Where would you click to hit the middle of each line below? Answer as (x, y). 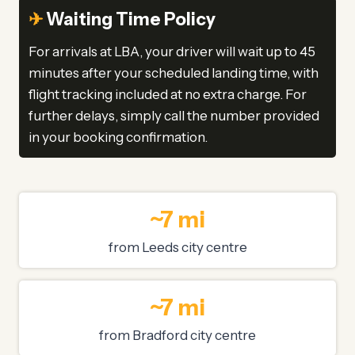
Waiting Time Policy (129, 20)
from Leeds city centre (177, 248)
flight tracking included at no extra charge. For (168, 95)
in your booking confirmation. (118, 137)
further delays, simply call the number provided (174, 116)
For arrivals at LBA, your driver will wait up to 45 (172, 52)
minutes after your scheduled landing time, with (174, 73)
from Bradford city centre (177, 336)
